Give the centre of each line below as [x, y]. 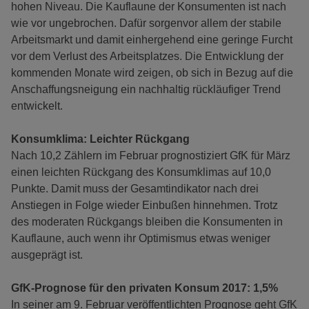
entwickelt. [37, 106]
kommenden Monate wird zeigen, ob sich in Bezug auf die [152, 73]
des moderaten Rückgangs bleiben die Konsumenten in [147, 222]
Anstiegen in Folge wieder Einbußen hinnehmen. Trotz [144, 205]
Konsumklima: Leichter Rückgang [100, 139]
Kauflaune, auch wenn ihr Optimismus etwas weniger [141, 238]
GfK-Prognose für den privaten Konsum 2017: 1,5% [144, 288]
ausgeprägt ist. [47, 255]
